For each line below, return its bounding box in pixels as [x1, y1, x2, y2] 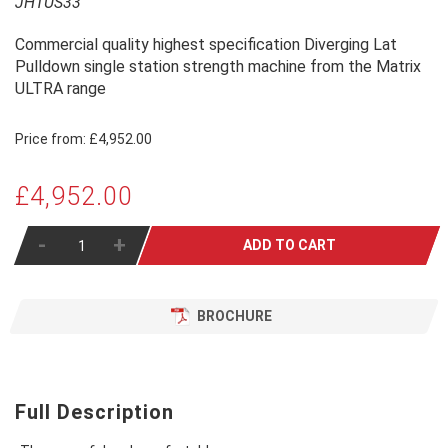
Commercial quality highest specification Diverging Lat [15, 35, 397, 54]
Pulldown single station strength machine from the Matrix [15, 57, 421, 76]
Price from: [15, 131, 86, 147]
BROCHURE [196, 308, 272, 324]
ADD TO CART [242, 237, 336, 253]
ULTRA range [15, 79, 106, 98]
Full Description [15, 400, 174, 424]
